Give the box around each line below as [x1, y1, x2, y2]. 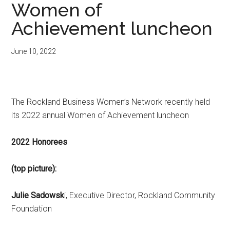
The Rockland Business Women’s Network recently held [11, 97, 210, 107]
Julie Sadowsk [11, 190, 65, 201]
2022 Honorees [11, 137, 68, 147]
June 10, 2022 [11, 47, 56, 55]
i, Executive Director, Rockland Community [64, 190, 216, 201]
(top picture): [11, 164, 57, 174]
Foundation [11, 204, 69, 214]
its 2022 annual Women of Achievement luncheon [11, 110, 189, 121]
